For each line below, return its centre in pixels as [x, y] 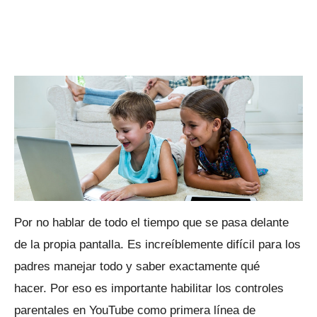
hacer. [32, 288]
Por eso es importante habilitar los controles [167, 288]
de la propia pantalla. [71, 244]
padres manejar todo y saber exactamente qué [137, 266]
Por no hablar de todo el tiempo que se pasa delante [151, 222]
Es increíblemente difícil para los [214, 244]
